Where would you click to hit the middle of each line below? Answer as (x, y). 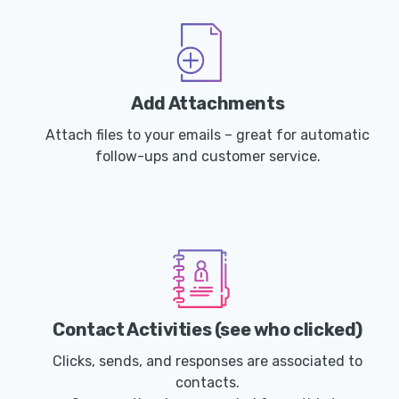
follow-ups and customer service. (208, 157)
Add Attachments (208, 104)
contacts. (208, 383)
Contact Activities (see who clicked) (208, 330)
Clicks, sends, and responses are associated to (208, 362)
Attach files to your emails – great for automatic (208, 135)
